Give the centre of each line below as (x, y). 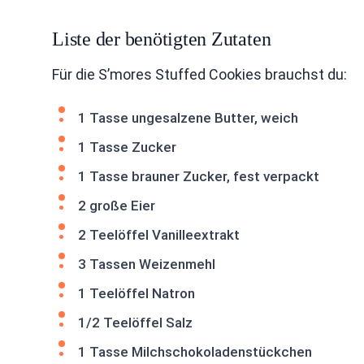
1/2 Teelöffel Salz (135, 323)
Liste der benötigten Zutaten (162, 39)
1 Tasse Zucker (127, 147)
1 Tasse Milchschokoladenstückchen (195, 352)
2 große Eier (117, 206)
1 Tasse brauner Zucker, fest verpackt (199, 176)
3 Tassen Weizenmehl (147, 264)
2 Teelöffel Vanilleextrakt (159, 235)
